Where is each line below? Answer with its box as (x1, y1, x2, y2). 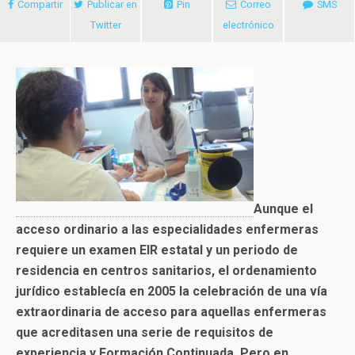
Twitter (90, 19, 121, 31)
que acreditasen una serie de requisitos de (16, 325, 273, 340)
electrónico (222, 19, 274, 31)
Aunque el (254, 201, 313, 216)
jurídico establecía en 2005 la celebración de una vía (16, 284, 327, 299)
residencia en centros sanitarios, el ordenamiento (16, 263, 317, 278)
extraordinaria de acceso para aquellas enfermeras (16, 304, 326, 319)
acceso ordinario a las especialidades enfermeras (16, 222, 319, 237)
